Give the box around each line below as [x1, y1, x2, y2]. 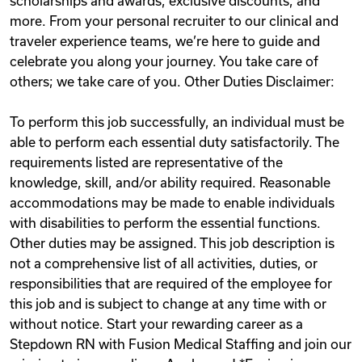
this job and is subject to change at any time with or [10, 297, 326, 311]
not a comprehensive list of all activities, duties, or [10, 256, 318, 271]
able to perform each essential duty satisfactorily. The [10, 135, 339, 149]
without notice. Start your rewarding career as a [10, 317, 303, 331]
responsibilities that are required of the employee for [10, 276, 332, 291]
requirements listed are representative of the [10, 155, 283, 170]
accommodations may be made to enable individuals [10, 196, 335, 210]
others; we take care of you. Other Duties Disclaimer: [10, 74, 335, 89]
